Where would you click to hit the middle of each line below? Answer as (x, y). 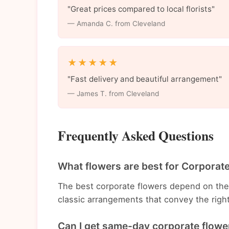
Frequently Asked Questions (136, 136)
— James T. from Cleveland (113, 93)
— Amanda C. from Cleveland (116, 23)
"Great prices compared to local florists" (141, 9)
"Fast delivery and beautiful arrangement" (144, 79)
